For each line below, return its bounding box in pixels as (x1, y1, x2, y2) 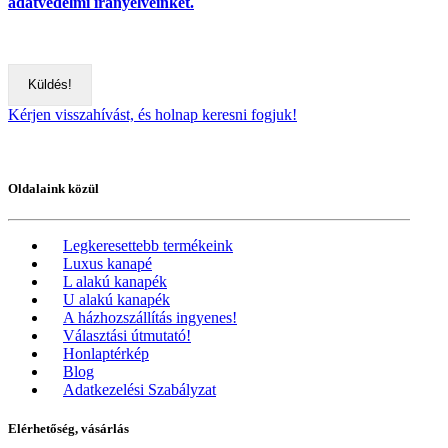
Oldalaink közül (8, 181, 99, 197)
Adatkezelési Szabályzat (63, 381, 216, 399)
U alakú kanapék (63, 291, 170, 309)
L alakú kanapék (63, 273, 167, 291)
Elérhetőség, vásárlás (8, 421, 129, 437)
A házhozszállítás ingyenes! (63, 309, 237, 327)
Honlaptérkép (63, 345, 149, 363)
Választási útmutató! (63, 327, 191, 345)
